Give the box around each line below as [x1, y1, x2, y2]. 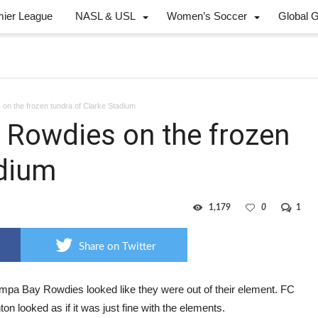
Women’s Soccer [167, 10, 247, 22]
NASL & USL [75, 10, 136, 22]
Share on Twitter [79, 241, 155, 252]
